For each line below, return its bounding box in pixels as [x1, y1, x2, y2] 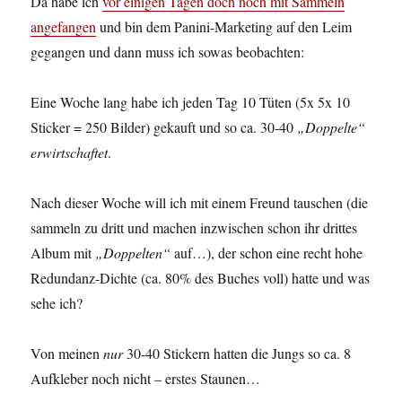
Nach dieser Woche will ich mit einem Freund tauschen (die [31, 193, 369, 213]
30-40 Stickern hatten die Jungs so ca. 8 [123, 344, 352, 363]
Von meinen [31, 344, 104, 363]
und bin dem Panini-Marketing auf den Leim [96, 17, 353, 37]
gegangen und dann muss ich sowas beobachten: [31, 42, 305, 62]
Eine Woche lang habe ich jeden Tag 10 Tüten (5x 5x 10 [31, 92, 351, 112]
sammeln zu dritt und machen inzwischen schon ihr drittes [31, 218, 358, 238]
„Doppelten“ [95, 243, 171, 263]
